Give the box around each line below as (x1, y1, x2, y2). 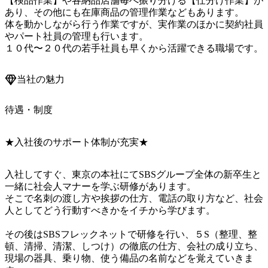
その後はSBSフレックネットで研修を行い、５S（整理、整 (5, 229, 257, 239)
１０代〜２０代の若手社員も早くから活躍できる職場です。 (5, 43, 263, 54)
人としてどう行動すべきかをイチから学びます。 (5, 205, 215, 215)
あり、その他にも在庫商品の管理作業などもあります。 (5, 7, 244, 18)
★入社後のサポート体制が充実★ (5, 136, 148, 147)
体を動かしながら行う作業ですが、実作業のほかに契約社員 (5, 19, 263, 30)
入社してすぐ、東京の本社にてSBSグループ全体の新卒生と (5, 169, 261, 179)
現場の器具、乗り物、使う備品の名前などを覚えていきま (5, 252, 254, 263)
